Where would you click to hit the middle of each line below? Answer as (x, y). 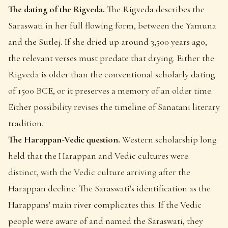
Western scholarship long (168, 139)
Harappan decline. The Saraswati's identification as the (109, 188)
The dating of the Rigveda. (56, 9)
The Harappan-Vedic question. (64, 139)
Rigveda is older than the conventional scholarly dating (112, 74)
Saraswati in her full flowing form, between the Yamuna (112, 25)
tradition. (26, 123)
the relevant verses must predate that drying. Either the (111, 58)
